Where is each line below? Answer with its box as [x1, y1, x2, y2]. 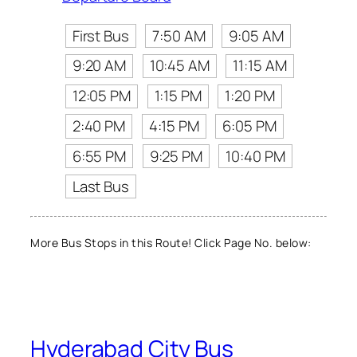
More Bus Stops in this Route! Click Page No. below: [30, 234, 312, 250]
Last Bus [72, 175, 129, 197]
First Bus [72, 25, 129, 46]
